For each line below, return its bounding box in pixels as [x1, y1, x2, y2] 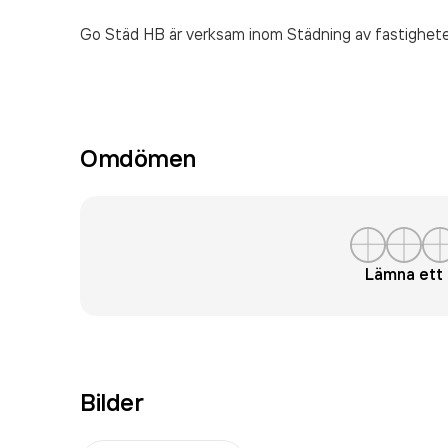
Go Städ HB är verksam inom [80, 24, 287, 44]
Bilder [80, 387, 144, 417]
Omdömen [80, 143, 196, 173]
